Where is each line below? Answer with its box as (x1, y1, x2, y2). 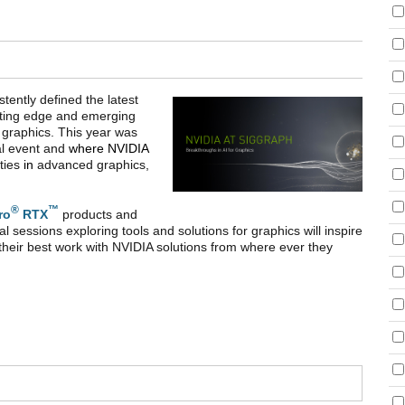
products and (59, 206, 137, 221)
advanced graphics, (37, 156, 149, 172)
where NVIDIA (69, 140, 148, 155)
